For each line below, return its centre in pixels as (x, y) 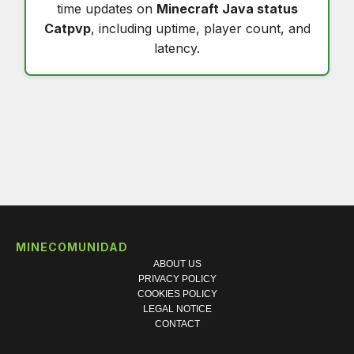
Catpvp (67, 29)
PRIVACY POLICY (177, 279)
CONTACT (177, 324)
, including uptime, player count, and (200, 29)
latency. (177, 49)
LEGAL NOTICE (177, 309)
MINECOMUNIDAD (72, 247)
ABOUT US (177, 264)
